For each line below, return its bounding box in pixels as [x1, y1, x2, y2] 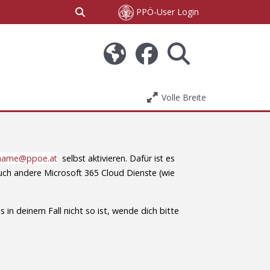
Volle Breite [162, 92, 206, 103]
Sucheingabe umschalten [89, 5, 187, 17]
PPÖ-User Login [134, 6, 199, 17]
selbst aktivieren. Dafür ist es [57, 152, 175, 165]
